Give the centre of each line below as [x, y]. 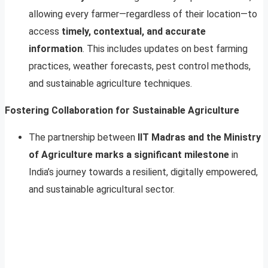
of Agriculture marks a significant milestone [129, 154]
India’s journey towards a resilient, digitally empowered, [143, 172]
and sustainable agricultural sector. [102, 189]
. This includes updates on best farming [165, 48]
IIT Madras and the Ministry [199, 137]
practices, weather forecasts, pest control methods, [140, 66]
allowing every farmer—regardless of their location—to [143, 14]
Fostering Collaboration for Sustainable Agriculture [122, 110]
